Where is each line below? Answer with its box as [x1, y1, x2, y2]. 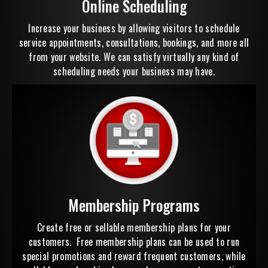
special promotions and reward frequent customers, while [22, 249, 246, 264]
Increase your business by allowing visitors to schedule [28, 21, 240, 36]
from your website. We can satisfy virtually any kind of [29, 50, 239, 65]
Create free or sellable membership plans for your [37, 220, 231, 235]
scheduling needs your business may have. [53, 64, 215, 79]
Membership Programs [68, 194, 200, 217]
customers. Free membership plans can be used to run [28, 234, 240, 249]
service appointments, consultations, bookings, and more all [19, 35, 249, 50]
